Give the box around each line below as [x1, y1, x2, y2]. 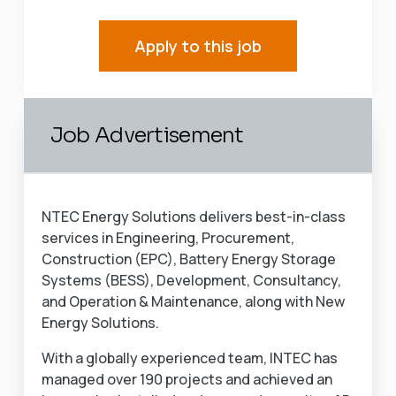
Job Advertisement [49, 122, 244, 148]
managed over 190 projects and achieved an [41, 369, 332, 389]
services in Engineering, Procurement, [41, 228, 294, 247]
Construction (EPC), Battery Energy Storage [41, 249, 336, 269]
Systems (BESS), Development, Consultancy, [41, 270, 341, 290]
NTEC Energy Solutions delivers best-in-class [41, 207, 346, 226]
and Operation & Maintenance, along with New [41, 292, 345, 311]
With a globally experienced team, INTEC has [41, 348, 338, 368]
